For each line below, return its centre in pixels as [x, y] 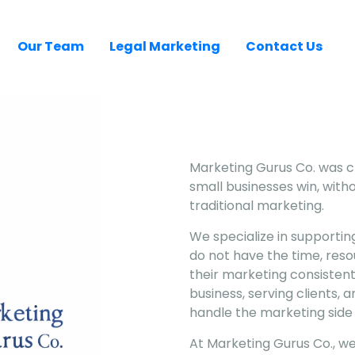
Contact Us [284, 46]
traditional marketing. [257, 205]
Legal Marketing [165, 46]
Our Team [51, 46]
